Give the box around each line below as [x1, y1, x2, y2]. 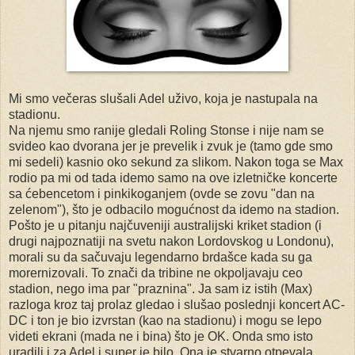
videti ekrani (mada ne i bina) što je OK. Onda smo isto [9, 329, 313, 343]
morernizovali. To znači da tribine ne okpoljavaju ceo [9, 265, 303, 280]
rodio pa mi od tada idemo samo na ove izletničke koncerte [9, 170, 338, 185]
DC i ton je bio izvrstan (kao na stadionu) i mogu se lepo [9, 313, 322, 327]
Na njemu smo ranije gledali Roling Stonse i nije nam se [9, 123, 324, 137]
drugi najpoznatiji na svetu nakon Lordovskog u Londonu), [9, 234, 334, 248]
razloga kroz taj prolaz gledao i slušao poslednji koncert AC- [9, 297, 345, 311]
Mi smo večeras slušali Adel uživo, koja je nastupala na [9, 91, 318, 105]
